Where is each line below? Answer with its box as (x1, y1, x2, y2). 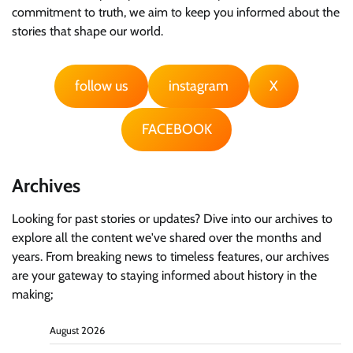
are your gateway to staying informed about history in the (12, 267, 317, 283)
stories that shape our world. (12, 23, 163, 39)
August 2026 (50, 324, 105, 336)
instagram (169, 76, 229, 95)
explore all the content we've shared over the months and (12, 229, 321, 245)
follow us (75, 76, 128, 95)
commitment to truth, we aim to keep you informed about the (12, 4, 340, 20)
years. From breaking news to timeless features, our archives (12, 248, 329, 264)
